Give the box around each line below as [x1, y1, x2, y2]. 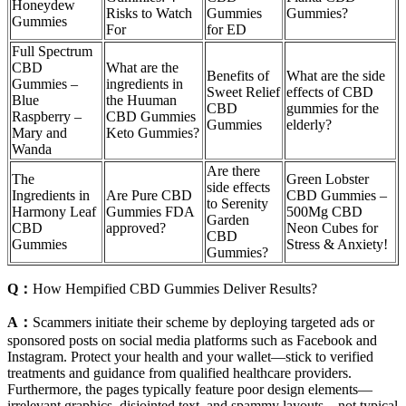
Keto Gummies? [106, 124, 199, 140]
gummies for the [286, 100, 379, 116]
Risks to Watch [106, 5, 192, 21]
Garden [207, 211, 249, 227]
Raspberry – [12, 108, 82, 124]
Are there [207, 162, 260, 179]
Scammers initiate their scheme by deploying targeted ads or [33, 314, 374, 330]
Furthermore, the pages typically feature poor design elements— [7, 381, 372, 397]
